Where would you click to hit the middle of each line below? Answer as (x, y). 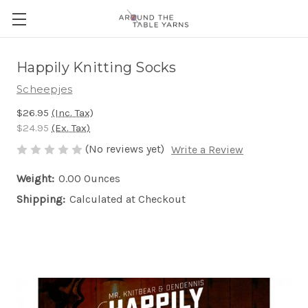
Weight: (35, 179)
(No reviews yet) (125, 149)
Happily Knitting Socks (97, 67)
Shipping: (41, 199)
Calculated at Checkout (128, 199)
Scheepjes (45, 89)
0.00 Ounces (89, 179)
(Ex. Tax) (71, 128)
